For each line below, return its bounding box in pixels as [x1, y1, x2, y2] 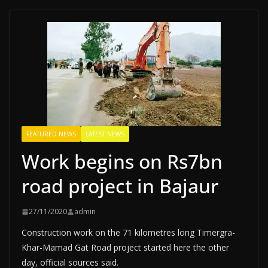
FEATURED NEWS [26, 130, 76, 138]
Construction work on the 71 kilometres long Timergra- [22, 227, 235, 238]
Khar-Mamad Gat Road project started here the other [22, 242, 229, 253]
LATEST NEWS [86, 130, 124, 138]
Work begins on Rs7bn [22, 148, 223, 174]
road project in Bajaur [22, 173, 218, 199]
